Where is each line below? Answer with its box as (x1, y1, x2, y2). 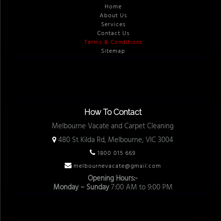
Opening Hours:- (88, 172, 138, 184)
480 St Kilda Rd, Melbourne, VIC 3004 (58, 134, 173, 146)
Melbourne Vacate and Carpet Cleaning (52, 120, 174, 132)
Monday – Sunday (53, 181, 109, 193)
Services (101, 19, 126, 30)
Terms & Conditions (84, 37, 143, 47)
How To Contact (84, 107, 142, 117)
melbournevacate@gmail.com (71, 161, 161, 171)
